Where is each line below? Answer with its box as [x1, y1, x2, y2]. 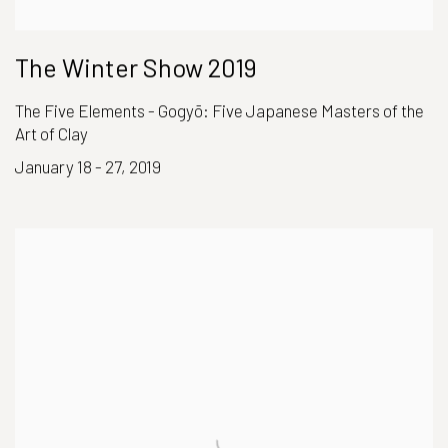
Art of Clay [15, 123, 88, 144]
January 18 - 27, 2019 [15, 156, 161, 177]
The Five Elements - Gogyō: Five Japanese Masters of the [15, 100, 424, 121]
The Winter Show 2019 [15, 52, 257, 83]
